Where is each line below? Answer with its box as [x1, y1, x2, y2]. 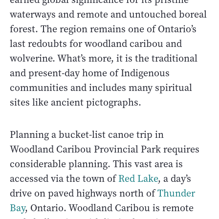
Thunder [157, 187, 195, 200]
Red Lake [118, 172, 158, 186]
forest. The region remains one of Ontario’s [10, 22, 197, 36]
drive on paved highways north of [10, 187, 157, 200]
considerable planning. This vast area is [10, 157, 183, 171]
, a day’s [158, 172, 191, 186]
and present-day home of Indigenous [10, 66, 170, 80]
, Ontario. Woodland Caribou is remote [25, 201, 194, 215]
